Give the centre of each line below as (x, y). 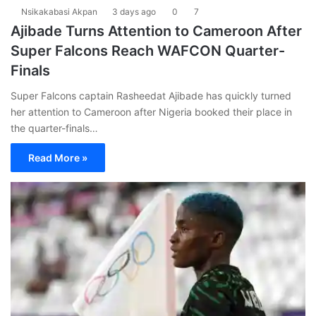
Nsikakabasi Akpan (59, 11)
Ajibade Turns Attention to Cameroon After (156, 31)
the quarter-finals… (54, 128)
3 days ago (134, 11)
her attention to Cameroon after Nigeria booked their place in (151, 111)
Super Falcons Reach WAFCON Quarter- (148, 50)
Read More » (58, 157)
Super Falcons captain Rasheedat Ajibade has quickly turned (151, 95)
